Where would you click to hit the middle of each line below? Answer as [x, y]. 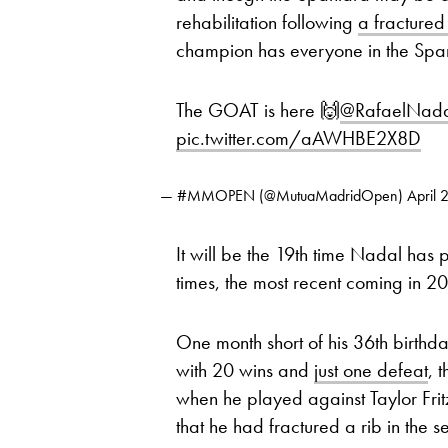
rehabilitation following [267, 22]
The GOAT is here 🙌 [258, 110]
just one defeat [371, 370]
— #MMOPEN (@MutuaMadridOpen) [283, 195]
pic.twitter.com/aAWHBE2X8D [298, 138]
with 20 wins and [245, 370]
